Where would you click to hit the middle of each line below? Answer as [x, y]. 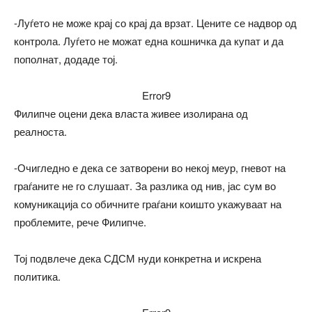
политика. [37, 276]
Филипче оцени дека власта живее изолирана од [131, 113]
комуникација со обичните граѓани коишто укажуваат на [148, 203]
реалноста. [40, 131]
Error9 [156, 95]
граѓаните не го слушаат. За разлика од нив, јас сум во [145, 185]
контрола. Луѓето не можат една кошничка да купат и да [149, 40]
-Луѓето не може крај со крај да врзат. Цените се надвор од [155, 22]
